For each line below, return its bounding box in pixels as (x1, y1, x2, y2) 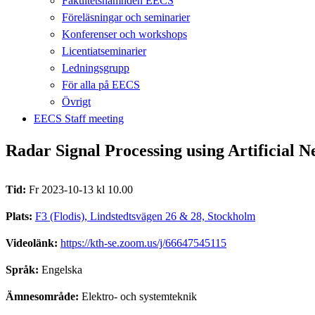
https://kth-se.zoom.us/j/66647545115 (60, 236, 226, 249)
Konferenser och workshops (62, 27, 187, 40)
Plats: (6, 210, 35, 222)
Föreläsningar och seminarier (62, 11, 190, 23)
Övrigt (62, 95, 91, 108)
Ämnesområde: (6, 290, 82, 302)
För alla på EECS (62, 78, 140, 91)
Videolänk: (6, 236, 60, 249)
